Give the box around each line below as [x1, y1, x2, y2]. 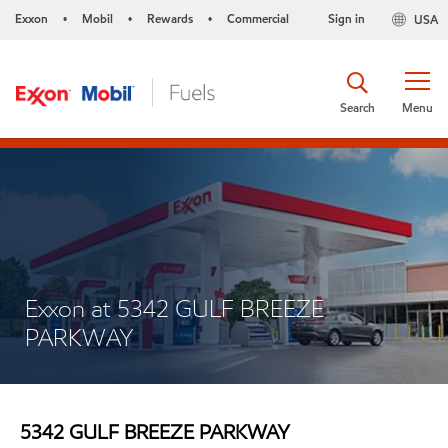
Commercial [227, 10, 289, 27]
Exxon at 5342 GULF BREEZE [25, 293, 324, 324]
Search [340, 98, 375, 116]
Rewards [147, 10, 193, 27]
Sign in [327, 10, 365, 27]
